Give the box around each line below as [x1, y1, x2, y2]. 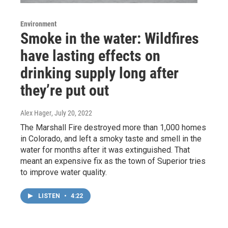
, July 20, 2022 [51, 109, 92, 118]
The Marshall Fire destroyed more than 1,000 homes [20, 123, 206, 133]
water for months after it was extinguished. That [20, 145, 190, 155]
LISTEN [38, 192, 62, 200]
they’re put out [20, 81, 109, 100]
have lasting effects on [20, 47, 160, 65]
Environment [20, 20, 56, 28]
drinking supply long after [20, 64, 179, 82]
